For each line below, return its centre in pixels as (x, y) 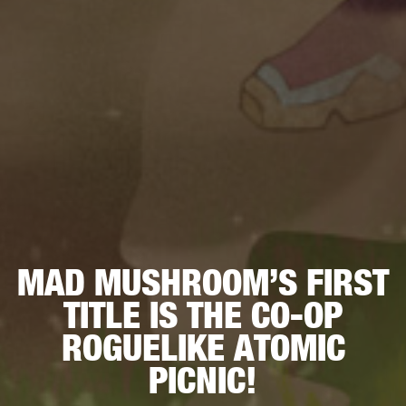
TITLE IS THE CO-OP (203, 315)
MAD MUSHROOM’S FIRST (203, 283)
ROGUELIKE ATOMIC (203, 348)
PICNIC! (203, 381)
